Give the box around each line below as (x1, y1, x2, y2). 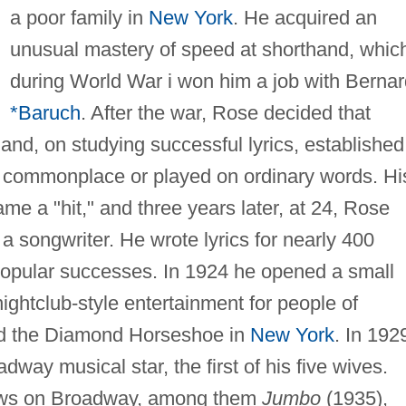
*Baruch (9, 101, 81, 124)
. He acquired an (232, 5, 377, 29)
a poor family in (9, 5, 149, 29)
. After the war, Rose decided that (80, 101, 371, 124)
